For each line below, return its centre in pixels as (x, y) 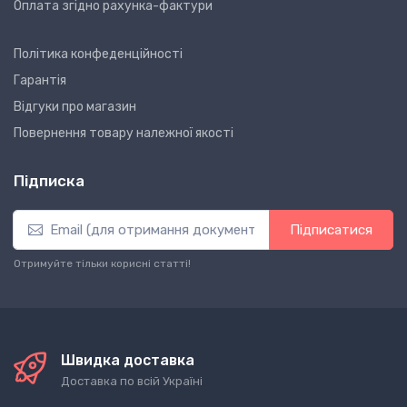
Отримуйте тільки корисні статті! (102, 263)
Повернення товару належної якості (124, 133)
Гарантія (40, 80)
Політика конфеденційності (98, 54)
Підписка (49, 180)
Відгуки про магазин (75, 106)
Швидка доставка (128, 360)
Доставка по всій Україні (132, 381)
